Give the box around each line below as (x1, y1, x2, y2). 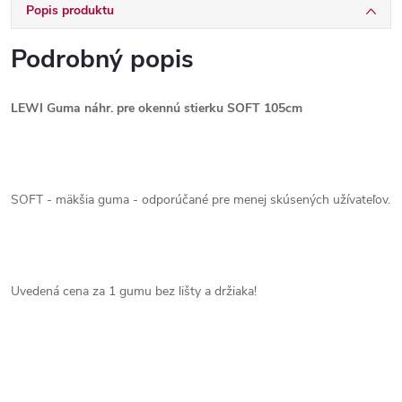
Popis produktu (26, 2, 114, 19)
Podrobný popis (11, 42, 194, 76)
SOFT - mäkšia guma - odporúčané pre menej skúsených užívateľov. (11, 191, 390, 208)
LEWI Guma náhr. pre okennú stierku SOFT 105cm (11, 100, 302, 117)
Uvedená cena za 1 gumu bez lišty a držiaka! (11, 283, 257, 300)
